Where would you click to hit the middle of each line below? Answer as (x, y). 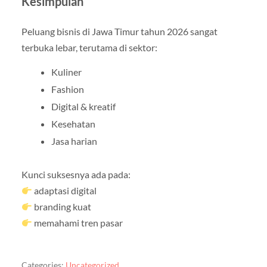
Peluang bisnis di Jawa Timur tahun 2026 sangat (119, 32)
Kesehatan (73, 124)
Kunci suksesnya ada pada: (76, 175)
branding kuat (62, 207)
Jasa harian (74, 141)
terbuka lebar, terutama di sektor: (89, 48)
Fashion (67, 89)
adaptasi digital (65, 191)
